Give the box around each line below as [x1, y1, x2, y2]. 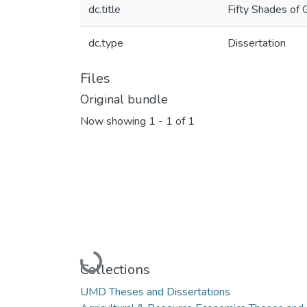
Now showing [80, 114, 149, 130]
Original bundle [80, 91, 168, 108]
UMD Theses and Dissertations [80, 284, 230, 299]
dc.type [88, 36, 123, 51]
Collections [80, 260, 150, 279]
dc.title [88, 2, 121, 17]
